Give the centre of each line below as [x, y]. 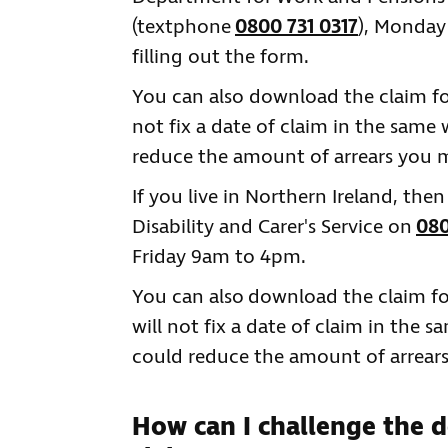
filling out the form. [220, 58]
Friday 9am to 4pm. [219, 258]
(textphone [183, 28]
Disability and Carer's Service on [274, 228]
